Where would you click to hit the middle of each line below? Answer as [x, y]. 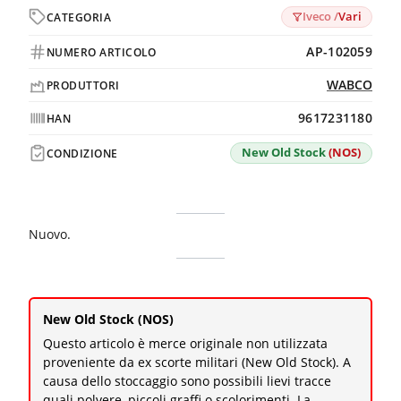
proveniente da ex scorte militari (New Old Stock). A [197, 363]
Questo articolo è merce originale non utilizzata [185, 344]
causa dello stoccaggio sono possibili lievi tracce [187, 381]
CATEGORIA [79, 17]
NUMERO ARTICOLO [102, 52]
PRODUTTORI [83, 85]
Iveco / [320, 17]
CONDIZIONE [82, 153]
